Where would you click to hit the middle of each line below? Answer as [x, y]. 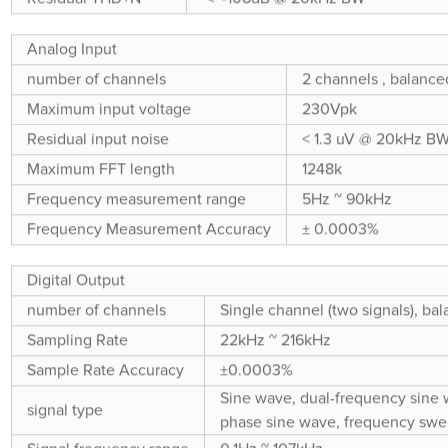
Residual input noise [98, 139]
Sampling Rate [78, 340]
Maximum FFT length [101, 169]
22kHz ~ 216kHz [276, 340]
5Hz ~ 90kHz [347, 199]
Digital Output [76, 280]
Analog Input [72, 49]
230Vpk [330, 109]
